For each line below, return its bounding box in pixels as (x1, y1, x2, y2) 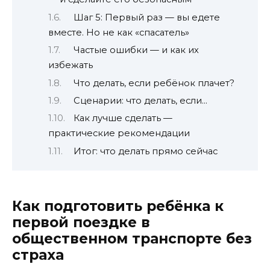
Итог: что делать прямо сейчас (73, 145, 218, 157)
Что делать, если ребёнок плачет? (73, 77, 234, 89)
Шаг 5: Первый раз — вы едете (73, 11, 220, 23)
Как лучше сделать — (73, 113, 172, 124)
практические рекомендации (48, 128, 190, 139)
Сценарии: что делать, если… (73, 95, 207, 107)
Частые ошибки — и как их (73, 45, 199, 56)
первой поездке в (12, 214, 150, 231)
